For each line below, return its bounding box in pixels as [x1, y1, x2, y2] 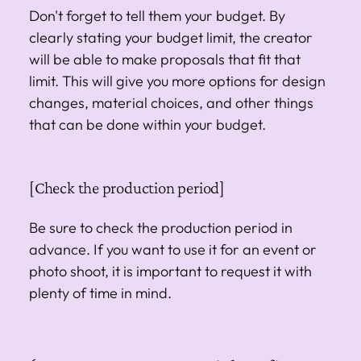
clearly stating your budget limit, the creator [29, 27, 313, 47]
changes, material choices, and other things [29, 93, 313, 112]
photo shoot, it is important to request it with [29, 261, 312, 280]
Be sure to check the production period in [29, 218, 293, 237]
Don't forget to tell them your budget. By [29, 6, 285, 25]
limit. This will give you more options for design [29, 71, 326, 90]
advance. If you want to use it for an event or [29, 239, 317, 259]
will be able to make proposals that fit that [29, 49, 301, 68]
